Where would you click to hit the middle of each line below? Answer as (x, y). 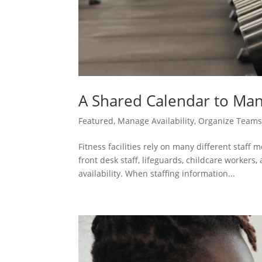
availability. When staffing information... (157, 174)
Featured (96, 121)
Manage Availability (156, 121)
